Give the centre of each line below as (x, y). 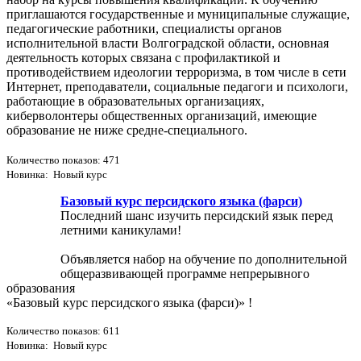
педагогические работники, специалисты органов (144, 28)
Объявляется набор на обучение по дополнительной (204, 259)
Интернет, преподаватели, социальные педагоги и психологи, (177, 86)
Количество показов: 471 (63, 160)
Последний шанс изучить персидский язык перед (197, 215)
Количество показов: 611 (63, 330)
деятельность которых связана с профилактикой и (143, 57)
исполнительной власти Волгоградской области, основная (168, 43)
